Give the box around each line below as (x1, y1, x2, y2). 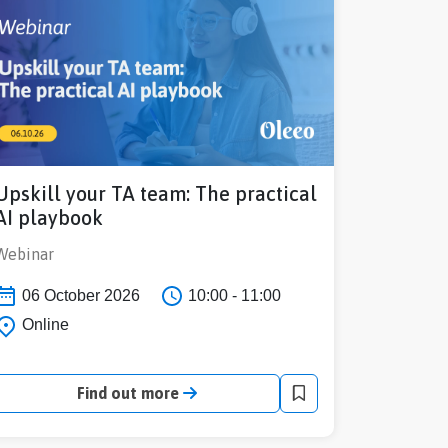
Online (18, 316, 69, 334)
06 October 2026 (18, 286, 140, 304)
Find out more (77, 384, 183, 403)
